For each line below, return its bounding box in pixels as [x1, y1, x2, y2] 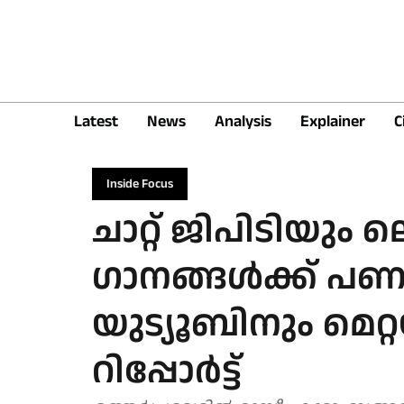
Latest [74, 109, 118, 133]
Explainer [300, 109, 365, 133]
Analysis [215, 109, 271, 133]
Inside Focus [106, 175, 173, 193]
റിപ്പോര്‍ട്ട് [92, 345, 242, 398]
